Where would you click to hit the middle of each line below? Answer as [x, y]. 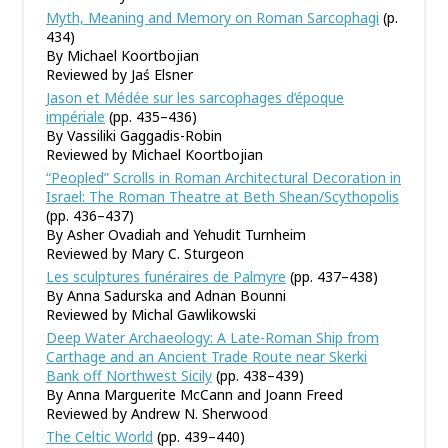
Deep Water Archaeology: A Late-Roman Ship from [212, 337]
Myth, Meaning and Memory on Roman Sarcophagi [212, 17]
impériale [75, 116]
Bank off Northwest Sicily [129, 375]
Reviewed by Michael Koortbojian [154, 154]
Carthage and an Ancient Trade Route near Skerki [206, 356]
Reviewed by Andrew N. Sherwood [157, 413]
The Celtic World [99, 436]
